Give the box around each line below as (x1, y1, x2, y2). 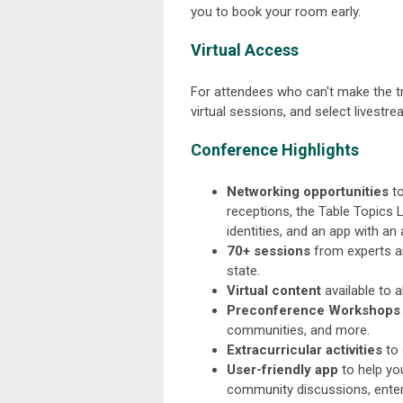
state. (227, 263, 260, 279)
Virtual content (227, 282, 321, 299)
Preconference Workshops (227, 302, 400, 318)
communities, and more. (227, 322, 370, 338)
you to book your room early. (191, 4, 364, 20)
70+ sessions (227, 243, 310, 259)
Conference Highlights (191, 140, 359, 159)
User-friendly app (227, 362, 338, 378)
